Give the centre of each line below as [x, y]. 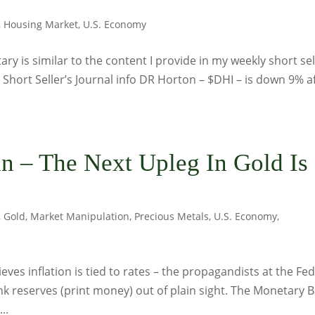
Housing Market [41, 24]
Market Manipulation [80, 216]
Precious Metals [172, 216]
